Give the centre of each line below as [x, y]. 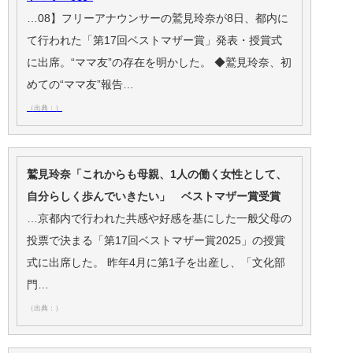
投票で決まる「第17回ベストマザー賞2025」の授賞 [156, 241]
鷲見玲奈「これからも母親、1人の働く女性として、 [157, 175]
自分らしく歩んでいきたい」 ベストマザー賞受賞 [154, 197]
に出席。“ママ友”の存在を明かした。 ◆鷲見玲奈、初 [159, 63]
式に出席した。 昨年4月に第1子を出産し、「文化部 [156, 263]
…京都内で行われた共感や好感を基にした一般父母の [159, 219]
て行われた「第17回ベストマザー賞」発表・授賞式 [154, 41]
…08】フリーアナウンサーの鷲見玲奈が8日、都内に [158, 19]
